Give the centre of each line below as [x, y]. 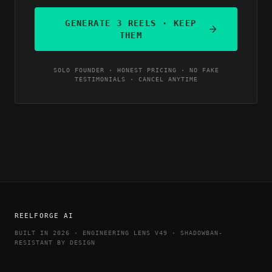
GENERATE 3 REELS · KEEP [131, 23]
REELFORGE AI [44, 216]
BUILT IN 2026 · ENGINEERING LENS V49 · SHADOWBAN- [119, 233]
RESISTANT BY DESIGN [55, 243]
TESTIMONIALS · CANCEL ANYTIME [136, 79]
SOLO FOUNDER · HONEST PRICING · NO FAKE [136, 70]
